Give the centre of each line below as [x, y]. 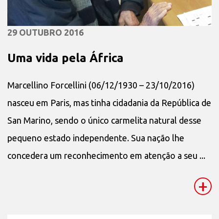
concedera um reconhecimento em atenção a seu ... [106, 155]
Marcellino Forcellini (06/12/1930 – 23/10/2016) [101, 85]
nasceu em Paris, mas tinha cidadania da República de [109, 102]
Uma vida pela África [66, 58]
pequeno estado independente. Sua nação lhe [96, 138]
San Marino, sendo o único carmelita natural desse [104, 120]
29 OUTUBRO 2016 [45, 32]
